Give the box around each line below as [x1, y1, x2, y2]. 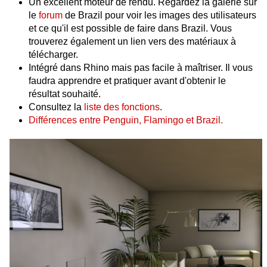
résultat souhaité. [29, 89, 101, 100]
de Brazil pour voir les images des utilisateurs [63, 10, 256, 21]
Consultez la [29, 102, 84, 113]
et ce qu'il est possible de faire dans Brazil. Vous [29, 23, 232, 34]
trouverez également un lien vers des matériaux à [29, 36, 236, 47]
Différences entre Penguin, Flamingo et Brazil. [29, 115, 223, 126]
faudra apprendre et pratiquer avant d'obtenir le [29, 76, 226, 86]
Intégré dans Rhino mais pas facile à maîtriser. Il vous [29, 63, 253, 73]
